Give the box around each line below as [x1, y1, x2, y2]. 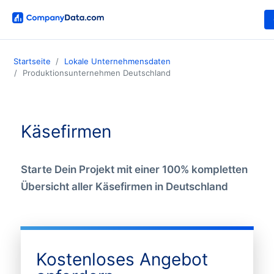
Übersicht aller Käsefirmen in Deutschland [20, 180, 228, 193]
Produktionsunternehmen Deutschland [23, 68, 171, 78]
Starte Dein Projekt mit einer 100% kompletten [20, 163, 248, 176]
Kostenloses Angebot [35, 248, 208, 270]
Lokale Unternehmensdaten [64, 56, 171, 67]
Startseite [13, 56, 51, 67]
